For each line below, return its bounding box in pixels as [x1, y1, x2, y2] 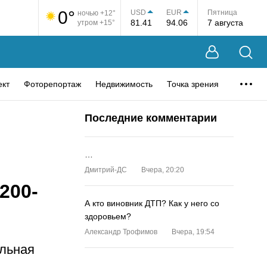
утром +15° [77, 18, 115, 27]
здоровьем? [85, 212, 131, 221]
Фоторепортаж [24, 79, 81, 89]
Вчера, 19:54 [172, 228, 215, 236]
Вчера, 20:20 [141, 166, 184, 174]
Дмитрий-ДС [85, 166, 127, 174]
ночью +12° [77, 9, 116, 17]
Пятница [207, 8, 237, 17]
